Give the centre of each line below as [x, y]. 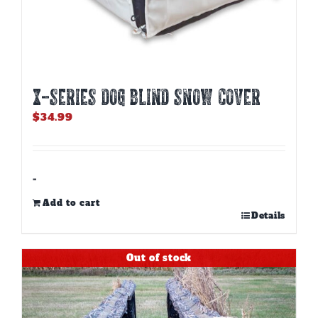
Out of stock [159, 258]
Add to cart [71, 203]
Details [268, 216]
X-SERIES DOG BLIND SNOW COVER [147, 97]
